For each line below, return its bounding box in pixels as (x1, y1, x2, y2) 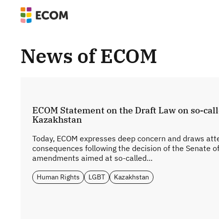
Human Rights (37, 172, 80, 182)
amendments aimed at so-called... (32, 153, 153, 163)
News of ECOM (21, 43, 157, 68)
